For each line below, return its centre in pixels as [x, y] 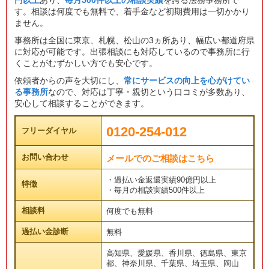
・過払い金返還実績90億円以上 [161, 180]
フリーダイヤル [49, 131]
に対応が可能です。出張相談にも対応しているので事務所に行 [132, 52]
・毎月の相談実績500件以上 [155, 191]
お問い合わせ [45, 157]
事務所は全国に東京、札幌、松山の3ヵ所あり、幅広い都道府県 [134, 41]
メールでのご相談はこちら [160, 159]
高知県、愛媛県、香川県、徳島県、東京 [176, 254]
